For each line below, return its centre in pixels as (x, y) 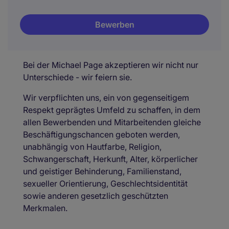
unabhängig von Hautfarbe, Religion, (92, 147)
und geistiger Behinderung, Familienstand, (102, 171)
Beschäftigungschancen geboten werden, (101, 134)
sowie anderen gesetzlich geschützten (96, 196)
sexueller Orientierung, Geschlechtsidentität (105, 184)
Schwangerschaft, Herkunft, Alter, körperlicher (110, 159)
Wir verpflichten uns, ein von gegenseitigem (106, 98)
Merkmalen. (45, 208)
